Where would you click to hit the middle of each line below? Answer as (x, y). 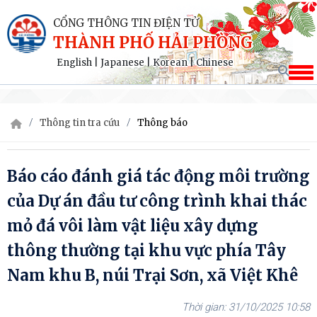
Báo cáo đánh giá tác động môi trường (158, 176)
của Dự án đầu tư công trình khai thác (157, 201)
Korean (170, 63)
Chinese (215, 63)
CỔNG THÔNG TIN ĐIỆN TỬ (126, 23)
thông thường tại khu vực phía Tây (146, 250)
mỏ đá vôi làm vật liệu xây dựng (133, 226)
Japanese (122, 63)
